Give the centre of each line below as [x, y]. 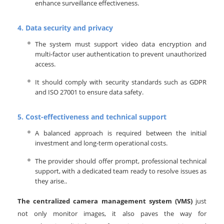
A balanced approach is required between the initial [121, 133]
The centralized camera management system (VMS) [105, 201]
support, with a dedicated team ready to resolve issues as [121, 171]
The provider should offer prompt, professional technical [121, 161]
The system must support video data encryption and [121, 44]
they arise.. [51, 181]
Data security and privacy [69, 28]
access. [45, 64]
